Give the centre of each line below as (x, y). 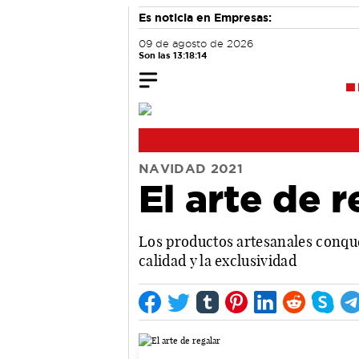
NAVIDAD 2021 (191, 168)
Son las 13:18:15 (173, 55)
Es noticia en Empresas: (205, 18)
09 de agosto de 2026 (196, 44)
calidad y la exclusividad (218, 260)
